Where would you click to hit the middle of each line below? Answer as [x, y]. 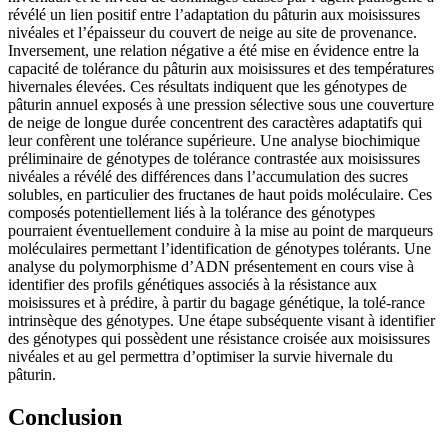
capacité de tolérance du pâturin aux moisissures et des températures [221, 68]
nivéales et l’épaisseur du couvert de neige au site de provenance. [212, 32]
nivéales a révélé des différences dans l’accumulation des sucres [208, 176]
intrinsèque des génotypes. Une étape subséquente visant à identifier [221, 320]
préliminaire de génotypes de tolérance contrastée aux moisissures [214, 158]
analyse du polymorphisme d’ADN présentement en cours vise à [211, 266]
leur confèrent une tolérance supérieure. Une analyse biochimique [214, 140]
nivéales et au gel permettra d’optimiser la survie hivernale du [200, 356]
